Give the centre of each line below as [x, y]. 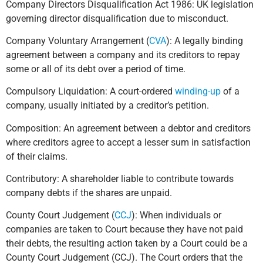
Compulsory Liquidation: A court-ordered [90, 92]
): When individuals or [176, 215]
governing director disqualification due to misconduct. [117, 18]
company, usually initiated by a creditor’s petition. [107, 106]
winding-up [198, 92]
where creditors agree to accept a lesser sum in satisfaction [128, 142]
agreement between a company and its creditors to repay [123, 55]
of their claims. [37, 156]
